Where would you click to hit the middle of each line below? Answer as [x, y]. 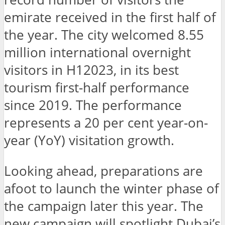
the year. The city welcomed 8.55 [104, 35]
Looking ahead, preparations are [103, 171]
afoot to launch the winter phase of [111, 188]
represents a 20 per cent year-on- [106, 123]
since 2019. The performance [93, 105]
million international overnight [97, 53]
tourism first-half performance [97, 88]
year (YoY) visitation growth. [89, 141]
